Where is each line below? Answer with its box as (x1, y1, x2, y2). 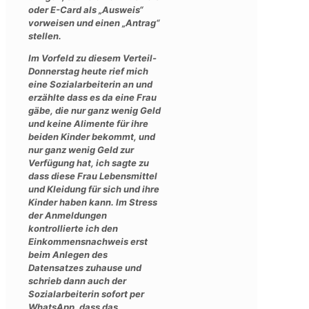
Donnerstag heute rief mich (28, 65, 148, 77)
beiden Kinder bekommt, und (28, 130, 155, 142)
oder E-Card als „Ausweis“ (28, 3, 143, 15)
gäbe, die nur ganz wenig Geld (28, 104, 161, 116)
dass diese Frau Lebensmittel (28, 170, 157, 181)
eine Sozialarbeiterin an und (28, 78, 152, 90)
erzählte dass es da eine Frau (28, 91, 157, 103)
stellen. (28, 30, 61, 41)
